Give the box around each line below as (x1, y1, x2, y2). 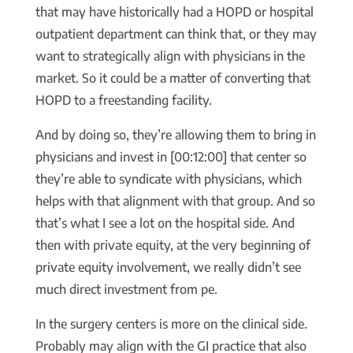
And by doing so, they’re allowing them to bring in (35, 127, 316, 143)
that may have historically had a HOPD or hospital (35, 4, 314, 20)
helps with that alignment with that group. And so (35, 193, 315, 210)
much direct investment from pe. (35, 281, 217, 298)
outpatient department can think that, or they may (35, 26, 317, 43)
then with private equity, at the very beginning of (35, 237, 310, 254)
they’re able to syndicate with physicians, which (35, 171, 302, 188)
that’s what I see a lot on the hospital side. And (35, 215, 295, 232)
